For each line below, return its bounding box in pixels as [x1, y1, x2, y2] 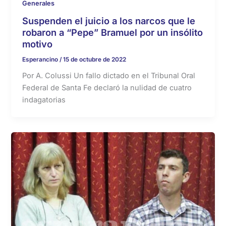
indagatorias [22, 95, 66, 105]
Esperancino [22, 55, 60, 63]
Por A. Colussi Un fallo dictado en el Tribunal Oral [22, 71, 196, 81]
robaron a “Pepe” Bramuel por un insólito [22, 26, 203, 38]
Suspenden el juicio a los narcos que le [22, 15, 196, 26]
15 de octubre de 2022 [63, 55, 127, 63]
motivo [22, 38, 53, 49]
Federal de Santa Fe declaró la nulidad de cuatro [22, 83, 192, 93]
